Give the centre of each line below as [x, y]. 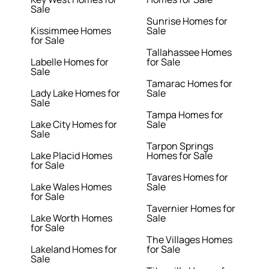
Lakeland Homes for [74, 249]
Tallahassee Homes [189, 53]
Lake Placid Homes [72, 156]
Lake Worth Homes [72, 218]
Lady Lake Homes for [76, 93]
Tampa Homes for [185, 115]
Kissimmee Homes [71, 31]
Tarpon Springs [180, 146]
